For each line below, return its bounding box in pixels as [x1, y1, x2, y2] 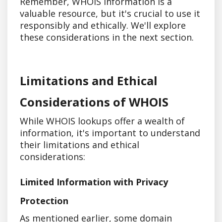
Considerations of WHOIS [20, 93, 168, 110]
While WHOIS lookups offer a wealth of [20, 114, 185, 127]
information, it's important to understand [20, 126, 200, 139]
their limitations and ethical [20, 138, 139, 151]
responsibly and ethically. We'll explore [20, 19, 186, 31]
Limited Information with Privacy [20, 175, 168, 188]
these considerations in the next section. [20, 31, 194, 43]
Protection [20, 194, 68, 207]
